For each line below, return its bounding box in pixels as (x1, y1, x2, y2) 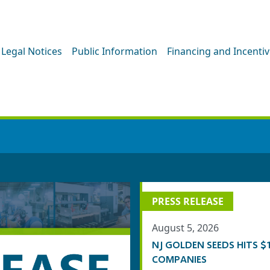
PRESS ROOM (104, 93, 166, 106)
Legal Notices (1, 44, 62, 58)
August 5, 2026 (152, 221, 219, 234)
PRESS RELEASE (152, 195, 224, 208)
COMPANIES (152, 253, 207, 265)
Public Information (72, 44, 157, 58)
